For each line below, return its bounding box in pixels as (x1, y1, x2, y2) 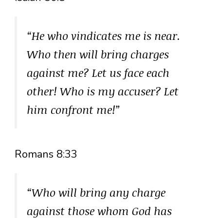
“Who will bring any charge (27, 184, 165, 200)
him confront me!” (27, 102, 120, 118)
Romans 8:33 (15, 146, 77, 162)
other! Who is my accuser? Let (27, 83, 179, 99)
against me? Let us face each (27, 65, 169, 81)
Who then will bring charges (27, 46, 169, 62)
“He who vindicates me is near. (27, 28, 181, 44)
